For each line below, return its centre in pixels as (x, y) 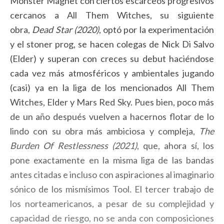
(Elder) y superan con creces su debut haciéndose (112, 59)
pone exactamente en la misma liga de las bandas (112, 160)
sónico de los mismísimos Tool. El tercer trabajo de (112, 189)
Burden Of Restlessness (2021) (73, 146)
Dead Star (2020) (65, 30)
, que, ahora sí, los (175, 146)
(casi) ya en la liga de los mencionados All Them (112, 88)
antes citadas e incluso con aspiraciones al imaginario (112, 175)
